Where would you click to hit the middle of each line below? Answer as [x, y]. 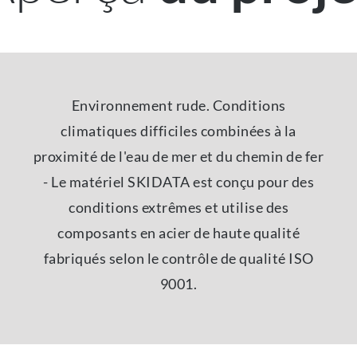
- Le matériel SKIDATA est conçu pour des [178, 182]
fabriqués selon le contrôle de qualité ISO [178, 258]
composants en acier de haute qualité [178, 233]
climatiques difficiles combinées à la [178, 131]
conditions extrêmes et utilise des [178, 207]
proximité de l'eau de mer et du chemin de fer [178, 156]
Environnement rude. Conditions [178, 105]
